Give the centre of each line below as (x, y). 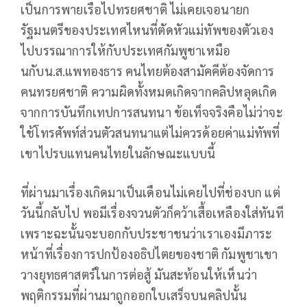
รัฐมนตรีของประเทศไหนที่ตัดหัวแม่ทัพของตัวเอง (147, 30)
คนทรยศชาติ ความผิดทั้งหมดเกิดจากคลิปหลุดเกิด (149, 92)
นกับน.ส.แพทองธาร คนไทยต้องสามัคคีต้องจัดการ (148, 71)
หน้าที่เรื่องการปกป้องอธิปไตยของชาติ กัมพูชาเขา (149, 254)
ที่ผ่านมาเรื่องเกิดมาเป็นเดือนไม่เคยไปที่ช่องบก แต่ (150, 193)
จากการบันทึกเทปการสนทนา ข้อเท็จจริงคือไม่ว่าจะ (152, 112)
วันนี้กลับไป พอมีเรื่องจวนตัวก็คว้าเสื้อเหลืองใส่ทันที (152, 213)
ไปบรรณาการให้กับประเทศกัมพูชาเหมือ (126, 51)
